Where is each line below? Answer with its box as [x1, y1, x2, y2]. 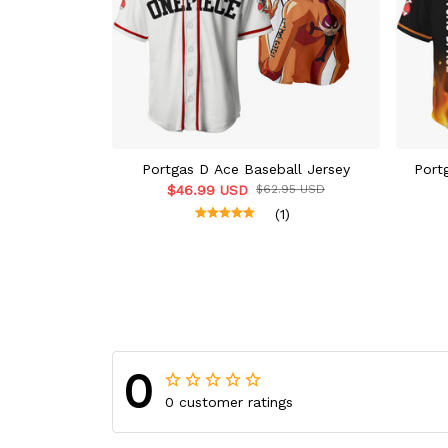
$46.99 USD [167, 182, 248, 199]
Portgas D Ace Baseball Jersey [142, 161, 350, 178]
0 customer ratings [165, 394, 293, 411]
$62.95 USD [256, 182, 325, 197]
